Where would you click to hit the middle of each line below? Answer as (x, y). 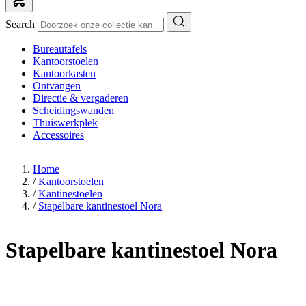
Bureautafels (60, 49)
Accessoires (58, 135)
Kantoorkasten (64, 73)
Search (22, 24)
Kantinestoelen (70, 194)
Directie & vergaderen (81, 98)
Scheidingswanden (73, 110)
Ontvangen (57, 86)
